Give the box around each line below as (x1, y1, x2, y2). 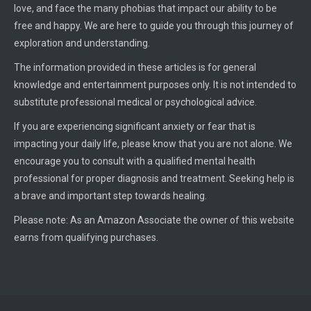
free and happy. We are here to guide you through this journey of (14, 20, 294, 31)
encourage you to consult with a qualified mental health (14, 155, 255, 167)
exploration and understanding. (14, 37, 150, 49)
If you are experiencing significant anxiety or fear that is (14, 121, 255, 132)
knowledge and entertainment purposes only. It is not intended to (14, 79, 296, 90)
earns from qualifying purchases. (14, 232, 158, 243)
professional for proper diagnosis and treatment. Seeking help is (14, 173, 294, 184)
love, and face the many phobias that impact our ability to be (14, 3, 277, 14)
